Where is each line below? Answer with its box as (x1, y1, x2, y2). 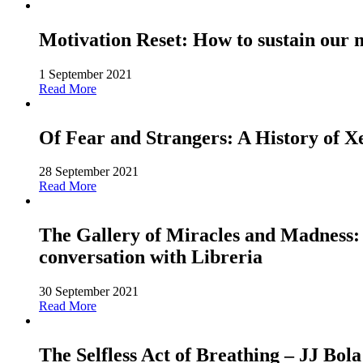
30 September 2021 (39, 284, 139, 299)
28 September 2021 (39, 164, 139, 179)
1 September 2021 (39, 66, 132, 81)
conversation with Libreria (39, 246, 263, 268)
